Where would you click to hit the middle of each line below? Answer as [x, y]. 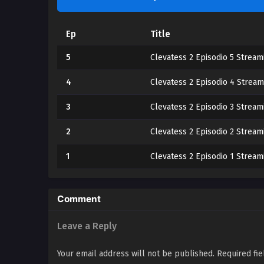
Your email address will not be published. [136, 254]
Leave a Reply [87, 226]
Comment [79, 199]
